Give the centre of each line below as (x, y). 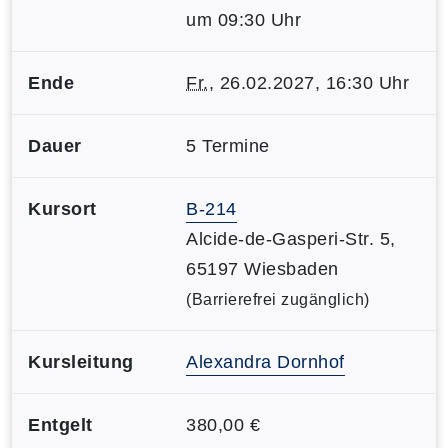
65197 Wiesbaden (262, 268)
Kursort (62, 208)
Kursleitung (81, 361)
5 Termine (228, 145)
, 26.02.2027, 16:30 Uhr (308, 82)
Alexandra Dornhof (265, 361)
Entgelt (60, 424)
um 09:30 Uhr (243, 19)
